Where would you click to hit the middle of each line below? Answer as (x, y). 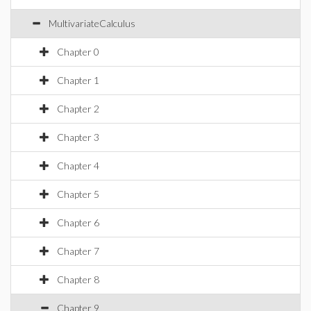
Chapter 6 (78, 222)
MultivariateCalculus (92, 23)
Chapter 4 (78, 166)
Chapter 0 (78, 52)
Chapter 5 (78, 194)
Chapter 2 (78, 109)
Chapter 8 (78, 279)
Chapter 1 (78, 80)
